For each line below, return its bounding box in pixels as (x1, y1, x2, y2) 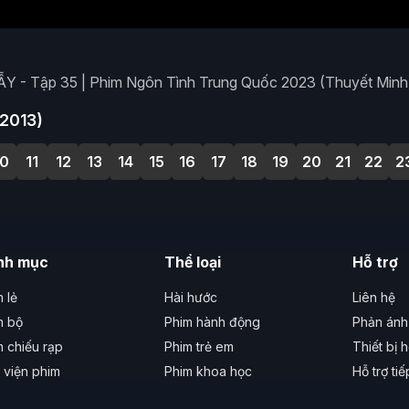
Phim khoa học (163, 362, 252, 379)
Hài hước (163, 288, 217, 305)
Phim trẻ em (163, 338, 234, 354)
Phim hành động (163, 313, 260, 330)
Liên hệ (351, 288, 395, 305)
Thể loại (163, 252, 221, 271)
